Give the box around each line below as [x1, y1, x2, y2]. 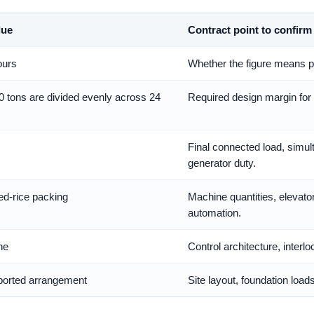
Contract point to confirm [188, 24, 312, 36]
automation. [188, 207, 241, 219]
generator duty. [188, 157, 256, 170]
